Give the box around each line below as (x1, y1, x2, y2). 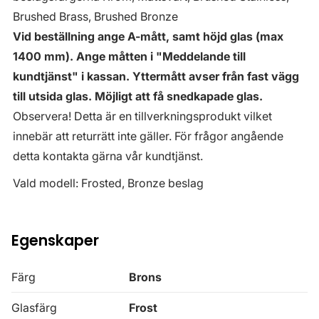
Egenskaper (11, 229, 99, 251)
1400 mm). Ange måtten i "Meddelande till (13, 48, 246, 63)
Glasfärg (11, 300, 57, 315)
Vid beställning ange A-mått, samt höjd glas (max (13, 28, 283, 43)
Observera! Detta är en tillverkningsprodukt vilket (13, 108, 272, 123)
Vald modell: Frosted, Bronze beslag (13, 175, 204, 190)
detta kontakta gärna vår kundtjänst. (13, 148, 203, 163)
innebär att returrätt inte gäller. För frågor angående (13, 128, 283, 143)
